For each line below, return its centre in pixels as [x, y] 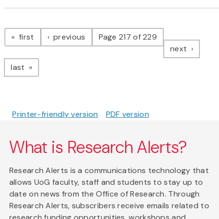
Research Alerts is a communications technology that [109, 171]
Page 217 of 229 [128, 37]
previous [68, 37]
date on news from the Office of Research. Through [104, 194]
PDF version [127, 114]
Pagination [43, 27]
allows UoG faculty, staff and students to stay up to [106, 182]
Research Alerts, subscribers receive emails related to [109, 206]
